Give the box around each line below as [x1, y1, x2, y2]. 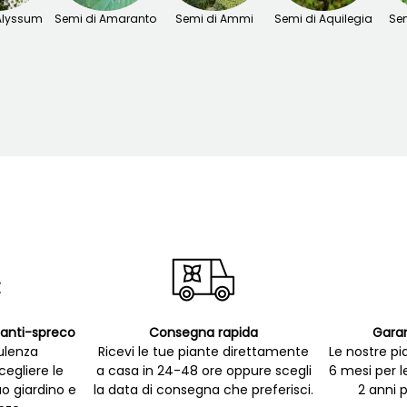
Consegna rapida [149, 323, 258, 342]
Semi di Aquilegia [274, 11, 372, 27]
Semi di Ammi [175, 11, 253, 27]
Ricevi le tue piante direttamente [98, 342, 309, 362]
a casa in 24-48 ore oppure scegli [95, 362, 312, 381]
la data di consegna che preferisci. [94, 381, 313, 400]
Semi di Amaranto [55, 11, 156, 27]
